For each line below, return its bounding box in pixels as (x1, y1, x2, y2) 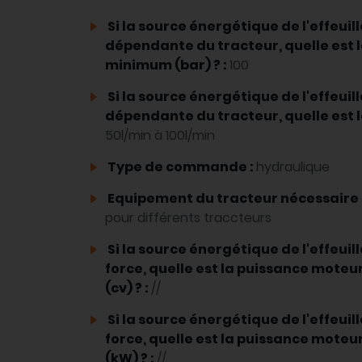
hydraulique (256, 158, 330, 177)
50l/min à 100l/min (105, 126, 215, 145)
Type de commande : (105, 158, 256, 177)
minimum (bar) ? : (105, 56, 229, 75)
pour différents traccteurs (105, 208, 271, 228)
